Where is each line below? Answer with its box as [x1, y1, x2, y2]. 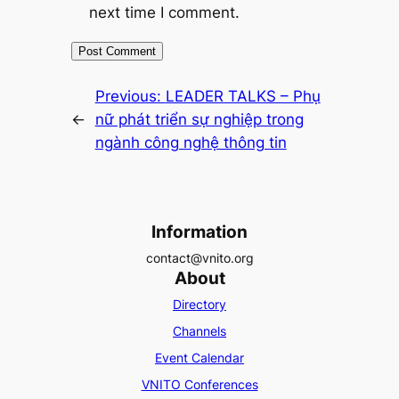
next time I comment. [88, 3, 240, 21]
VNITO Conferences [141, 377, 258, 393]
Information [151, 222, 248, 242]
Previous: [94, 87, 166, 106]
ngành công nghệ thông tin [94, 134, 287, 152]
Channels [173, 323, 226, 339]
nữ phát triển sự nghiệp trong [94, 110, 304, 129]
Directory [173, 297, 226, 313]
